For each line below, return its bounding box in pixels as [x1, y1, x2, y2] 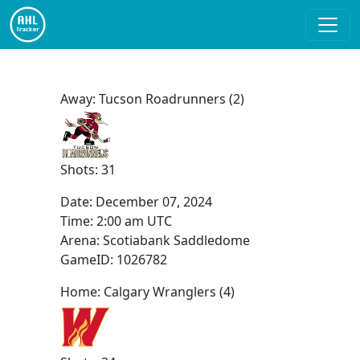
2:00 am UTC [96, 212, 172, 230]
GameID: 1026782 [59, 251, 167, 268]
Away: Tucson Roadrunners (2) [59, 90, 244, 108]
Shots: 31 [59, 161, 116, 178]
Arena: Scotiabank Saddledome [59, 231, 250, 249]
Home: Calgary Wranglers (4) [59, 283, 235, 301]
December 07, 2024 [95, 193, 212, 211]
